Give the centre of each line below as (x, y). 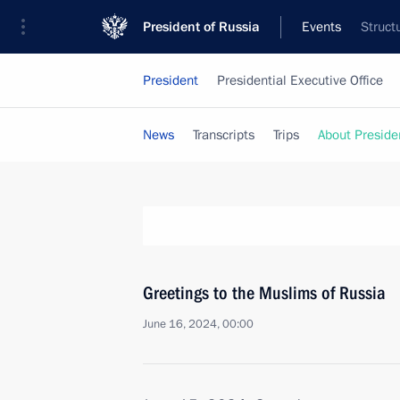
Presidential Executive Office (300, 80)
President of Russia (201, 27)
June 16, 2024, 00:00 (198, 324)
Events (321, 27)
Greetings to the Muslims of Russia (264, 293)
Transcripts (224, 135)
